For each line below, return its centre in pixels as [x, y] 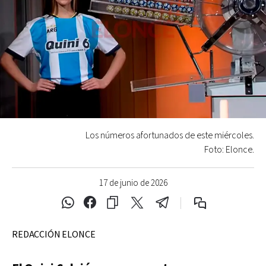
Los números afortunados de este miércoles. [170, 135]
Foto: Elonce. [229, 150]
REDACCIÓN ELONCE [54, 235]
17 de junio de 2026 [133, 183]
